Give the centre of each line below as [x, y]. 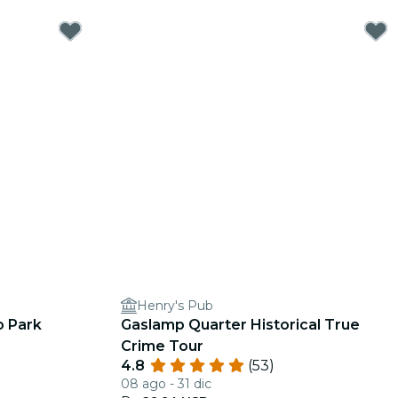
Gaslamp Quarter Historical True [240, 325]
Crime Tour [162, 346]
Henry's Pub [175, 306]
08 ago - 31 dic [166, 384]
